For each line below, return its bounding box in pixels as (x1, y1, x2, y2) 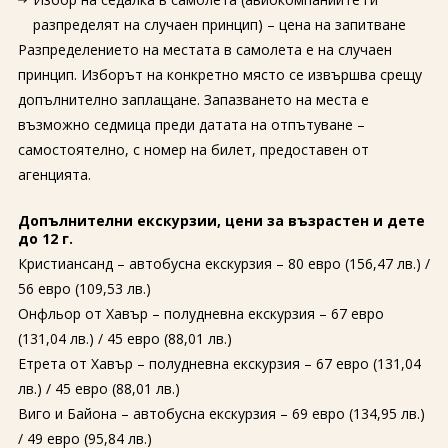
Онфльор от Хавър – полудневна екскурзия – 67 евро (17, 304, 384, 323)
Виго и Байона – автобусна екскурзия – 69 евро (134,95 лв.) (17, 404, 425, 423)
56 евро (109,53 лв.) (17, 279, 151, 298)
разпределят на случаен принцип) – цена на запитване (32, 15, 406, 34)
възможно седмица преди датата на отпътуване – (17, 115, 365, 134)
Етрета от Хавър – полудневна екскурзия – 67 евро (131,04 (17, 354, 421, 373)
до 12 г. (17, 229, 73, 248)
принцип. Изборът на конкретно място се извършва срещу (17, 65, 422, 84)
